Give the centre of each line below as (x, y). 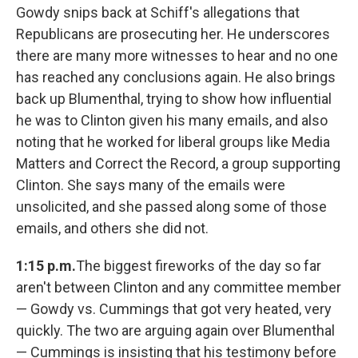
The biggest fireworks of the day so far (199, 266)
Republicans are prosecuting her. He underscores (173, 34)
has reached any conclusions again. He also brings (176, 78)
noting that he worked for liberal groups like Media (173, 142)
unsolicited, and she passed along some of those (171, 207)
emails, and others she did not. (112, 229)
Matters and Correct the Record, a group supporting (178, 164)
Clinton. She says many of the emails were (151, 185)
